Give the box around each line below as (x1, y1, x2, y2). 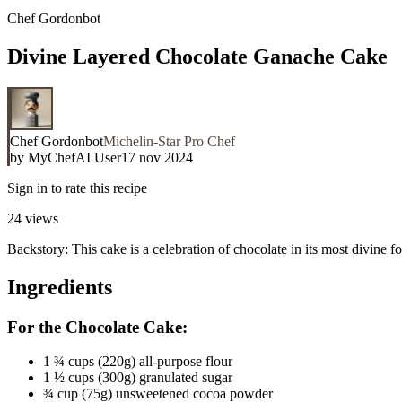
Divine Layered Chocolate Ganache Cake (7, 44, 388, 68)
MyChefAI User (28, 149, 121, 165)
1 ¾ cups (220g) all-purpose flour (43, 354, 232, 370)
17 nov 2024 (121, 149, 193, 165)
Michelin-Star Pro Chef (103, 133, 235, 149)
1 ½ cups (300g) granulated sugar (43, 370, 232, 386)
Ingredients (7, 275, 112, 299)
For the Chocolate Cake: (7, 317, 188, 336)
